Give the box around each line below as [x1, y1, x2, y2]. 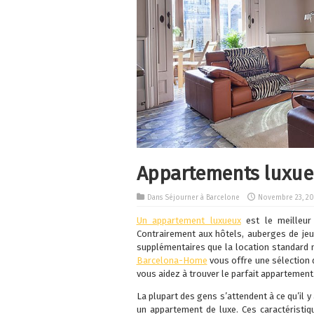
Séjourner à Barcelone [164, 193, 240, 203]
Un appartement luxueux [136, 215, 241, 226]
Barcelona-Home [136, 255, 207, 266]
